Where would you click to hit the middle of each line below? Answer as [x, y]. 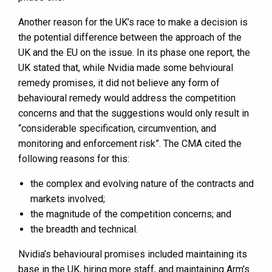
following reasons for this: [74, 159]
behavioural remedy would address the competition [127, 98]
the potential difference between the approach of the [130, 38]
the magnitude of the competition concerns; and [131, 214]
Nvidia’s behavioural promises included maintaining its [133, 254]
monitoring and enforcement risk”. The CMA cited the [130, 144]
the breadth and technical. [84, 229]
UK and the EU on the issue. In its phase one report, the [134, 53]
